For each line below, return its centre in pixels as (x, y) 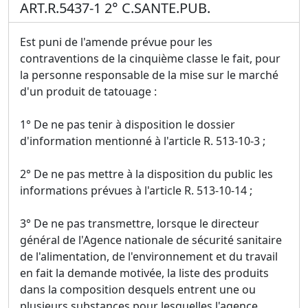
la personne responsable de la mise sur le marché (149, 75)
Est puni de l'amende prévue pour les (116, 42)
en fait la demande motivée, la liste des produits (144, 273)
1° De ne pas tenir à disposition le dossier (128, 124)
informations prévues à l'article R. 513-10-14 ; (136, 190)
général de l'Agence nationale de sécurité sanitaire (151, 240)
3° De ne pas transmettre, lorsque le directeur (140, 223)
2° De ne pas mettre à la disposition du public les (146, 174)
